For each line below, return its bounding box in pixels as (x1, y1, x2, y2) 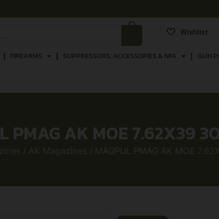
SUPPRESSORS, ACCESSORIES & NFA (63, 51, 176, 61)
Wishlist (180, 26, 208, 38)
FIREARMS (10, 51, 42, 61)
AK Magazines (28, 146, 87, 156)
